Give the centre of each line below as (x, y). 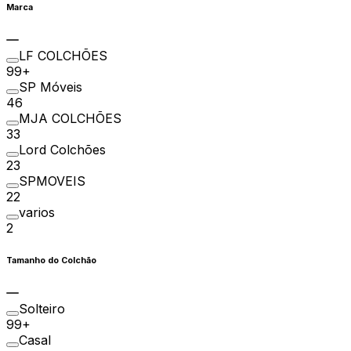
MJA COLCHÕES (70, 118)
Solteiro (42, 308)
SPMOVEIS (52, 181)
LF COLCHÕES (63, 55)
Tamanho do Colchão (51, 260)
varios (37, 212)
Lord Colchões (62, 149)
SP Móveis (51, 87)
